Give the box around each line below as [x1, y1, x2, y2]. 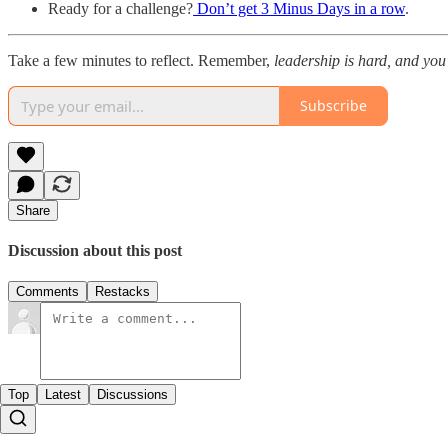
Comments [16, 284, 79, 300]
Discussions [97, 387, 168, 403]
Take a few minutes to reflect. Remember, [8, 51, 274, 69]
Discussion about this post [8, 241, 182, 259]
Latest [45, 387, 81, 403]
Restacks [95, 284, 150, 300]
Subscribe [300, 96, 367, 116]
